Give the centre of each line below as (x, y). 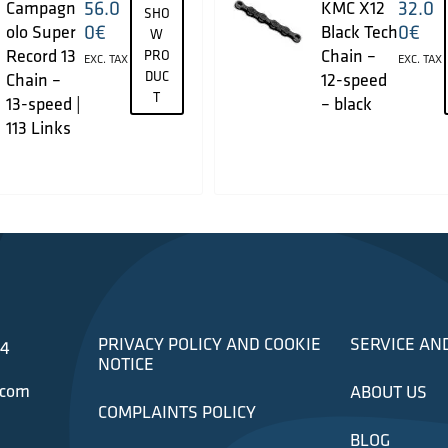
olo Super (41, 32)
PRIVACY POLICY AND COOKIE (209, 343)
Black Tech (359, 32)
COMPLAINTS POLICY (176, 411)
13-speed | (44, 104)
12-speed (353, 80)
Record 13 (41, 56)
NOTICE (125, 363)
